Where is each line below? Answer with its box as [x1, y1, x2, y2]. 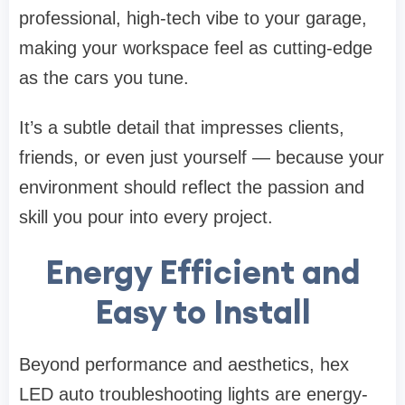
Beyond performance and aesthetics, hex [19, 354, 349, 375]
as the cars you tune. [19, 68, 189, 89]
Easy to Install [94, 291, 311, 334]
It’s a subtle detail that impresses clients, [19, 118, 344, 138]
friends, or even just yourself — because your [19, 147, 384, 168]
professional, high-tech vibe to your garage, [19, 8, 367, 29]
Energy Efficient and [44, 251, 361, 294]
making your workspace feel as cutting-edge [19, 38, 372, 59]
